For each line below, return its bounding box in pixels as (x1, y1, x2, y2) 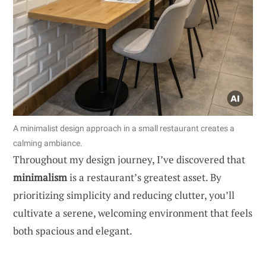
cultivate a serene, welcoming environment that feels (13, 206, 252, 220)
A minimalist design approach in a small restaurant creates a (13, 123, 235, 134)
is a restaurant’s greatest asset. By (67, 170, 221, 185)
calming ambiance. (13, 138, 83, 148)
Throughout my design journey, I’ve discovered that (13, 153, 245, 167)
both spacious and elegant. (13, 224, 132, 238)
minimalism (13, 170, 67, 185)
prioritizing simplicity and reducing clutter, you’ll (13, 188, 235, 202)
